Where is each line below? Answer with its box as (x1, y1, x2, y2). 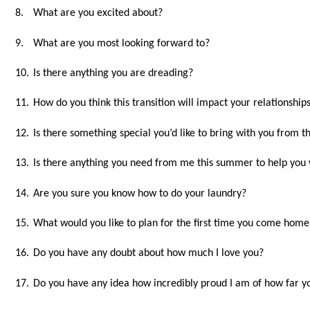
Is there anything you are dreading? (33, 68, 194, 80)
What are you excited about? (33, 8, 163, 19)
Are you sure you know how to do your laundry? (33, 188, 247, 199)
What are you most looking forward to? (33, 37, 210, 49)
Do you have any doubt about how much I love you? (33, 248, 264, 259)
